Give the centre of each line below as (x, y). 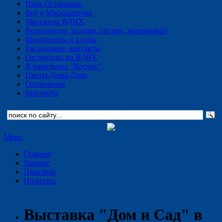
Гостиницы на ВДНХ (61, 57)
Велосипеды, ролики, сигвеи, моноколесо (96, 30)
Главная (37, 154)
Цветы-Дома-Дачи (56, 75)
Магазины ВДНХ (55, 22)
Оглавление (45, 84)
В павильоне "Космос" (64, 66)
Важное (37, 163)
